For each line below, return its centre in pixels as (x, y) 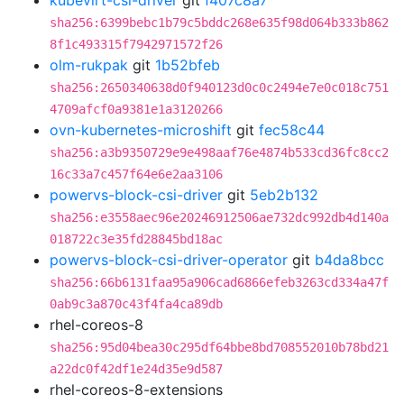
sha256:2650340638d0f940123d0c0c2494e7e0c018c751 (219, 87)
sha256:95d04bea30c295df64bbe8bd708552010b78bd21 (219, 347)
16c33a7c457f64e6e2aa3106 (136, 174)
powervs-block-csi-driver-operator (169, 260)
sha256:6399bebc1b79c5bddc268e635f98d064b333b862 (219, 23)
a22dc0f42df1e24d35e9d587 (136, 369)
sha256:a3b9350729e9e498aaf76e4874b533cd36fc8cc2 (219, 152)
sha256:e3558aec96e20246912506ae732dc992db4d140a (219, 217)
